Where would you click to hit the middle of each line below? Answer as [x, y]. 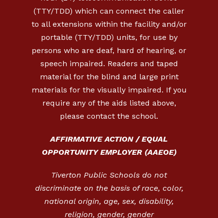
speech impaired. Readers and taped [109, 63]
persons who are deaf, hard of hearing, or [109, 50]
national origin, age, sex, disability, [109, 201]
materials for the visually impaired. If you [109, 90]
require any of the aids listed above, [109, 103]
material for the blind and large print [109, 76]
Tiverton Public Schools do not [109, 175]
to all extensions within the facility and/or [109, 24]
